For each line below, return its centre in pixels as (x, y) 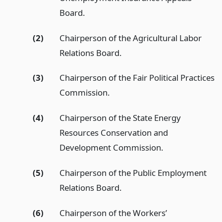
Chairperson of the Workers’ (113, 213)
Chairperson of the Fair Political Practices (137, 78)
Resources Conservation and (113, 133)
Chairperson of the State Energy (120, 118)
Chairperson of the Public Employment (133, 172)
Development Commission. (111, 148)
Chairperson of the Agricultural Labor (130, 38)
